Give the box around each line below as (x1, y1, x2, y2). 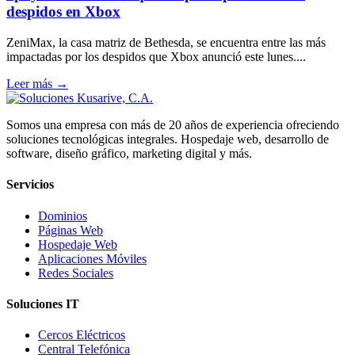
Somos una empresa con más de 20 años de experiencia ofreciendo (6, 118, 339, 132)
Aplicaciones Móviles (38, 251, 147, 265)
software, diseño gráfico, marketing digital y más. (6, 147, 252, 161)
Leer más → (6, 77, 68, 91)
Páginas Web (38, 223, 103, 237)
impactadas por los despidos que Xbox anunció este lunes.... (6, 50, 306, 64)
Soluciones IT (6, 296, 79, 311)
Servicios (6, 177, 54, 192)
